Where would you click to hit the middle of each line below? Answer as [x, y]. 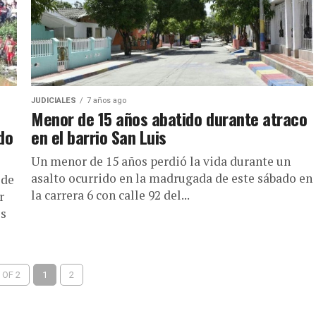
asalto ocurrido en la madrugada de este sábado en [172, 178]
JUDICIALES [54, 101]
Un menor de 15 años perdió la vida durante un [161, 161]
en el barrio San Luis [99, 137]
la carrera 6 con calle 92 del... [110, 195]
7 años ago [107, 101]
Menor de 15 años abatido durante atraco [169, 119]
